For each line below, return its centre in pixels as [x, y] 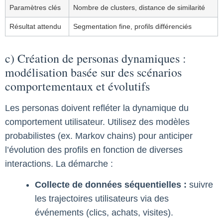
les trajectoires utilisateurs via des [102, 199]
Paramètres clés [35, 7]
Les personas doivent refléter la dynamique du [97, 108]
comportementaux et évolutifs [77, 86]
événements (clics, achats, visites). [104, 213]
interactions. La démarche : [59, 164]
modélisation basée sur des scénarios [93, 72]
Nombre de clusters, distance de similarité [139, 7]
